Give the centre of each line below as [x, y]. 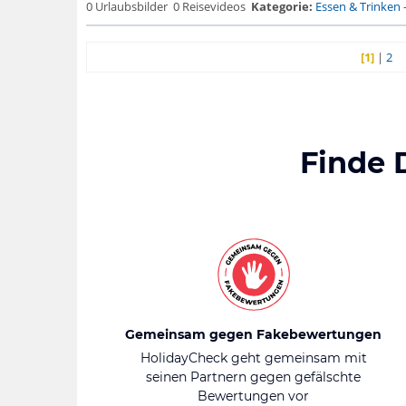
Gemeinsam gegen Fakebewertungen [253, 334]
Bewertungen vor [253, 396]
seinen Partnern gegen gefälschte [253, 377]
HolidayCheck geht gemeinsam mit [253, 358]
